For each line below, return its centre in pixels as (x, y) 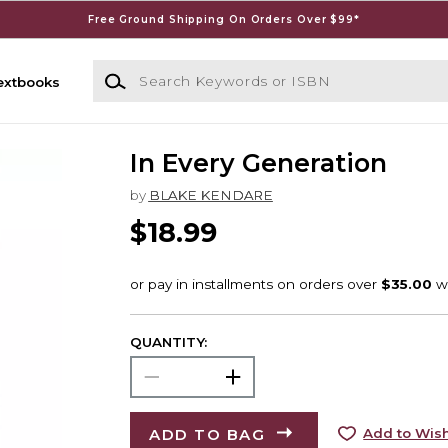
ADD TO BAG (207, 434)
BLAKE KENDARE (210, 195)
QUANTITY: (168, 341)
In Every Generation (258, 163)
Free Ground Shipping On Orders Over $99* (223, 19)
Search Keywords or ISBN (181, 69)
